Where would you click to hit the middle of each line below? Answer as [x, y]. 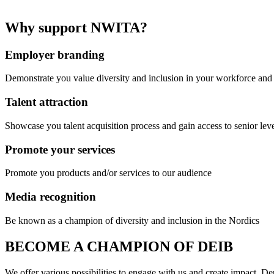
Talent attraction [46, 102]
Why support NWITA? [76, 27]
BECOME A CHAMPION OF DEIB [119, 246]
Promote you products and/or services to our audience [108, 173]
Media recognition [50, 197]
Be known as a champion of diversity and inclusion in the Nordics [132, 220]
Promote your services [60, 149]
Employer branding [55, 54]
